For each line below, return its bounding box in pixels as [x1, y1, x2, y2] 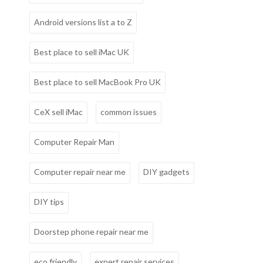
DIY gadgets [143, 167, 190, 177]
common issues [100, 106, 157, 117]
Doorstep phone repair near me [34, 227, 149, 237]
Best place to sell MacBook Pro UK [34, 76, 161, 87]
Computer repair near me [34, 167, 126, 177]
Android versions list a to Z [34, 16, 132, 27]
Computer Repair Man [34, 136, 114, 147]
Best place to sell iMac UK [34, 46, 129, 57]
